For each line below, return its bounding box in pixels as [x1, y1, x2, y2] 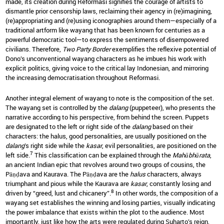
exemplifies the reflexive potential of [110, 44, 216, 53]
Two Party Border [62, 44, 110, 53]
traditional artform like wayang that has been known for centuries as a [5, 25, 205, 34]
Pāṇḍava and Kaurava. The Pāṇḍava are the [5, 169, 130, 179]
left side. [5, 150, 30, 160]
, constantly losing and [146, 179, 211, 188]
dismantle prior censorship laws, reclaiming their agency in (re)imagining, [5, 6, 212, 15]
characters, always [147, 169, 201, 179]
